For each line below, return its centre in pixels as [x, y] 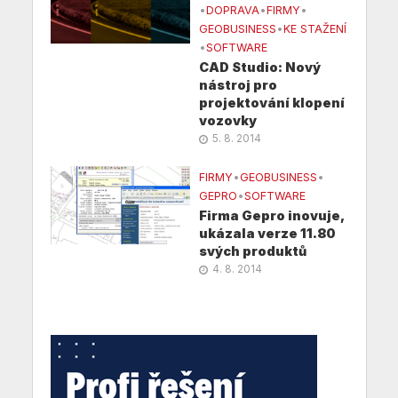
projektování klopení [272, 103]
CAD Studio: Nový [260, 68]
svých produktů [253, 251]
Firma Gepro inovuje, [271, 216]
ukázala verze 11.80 [267, 234]
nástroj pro [238, 85]
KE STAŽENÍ [315, 29]
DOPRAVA [233, 11]
